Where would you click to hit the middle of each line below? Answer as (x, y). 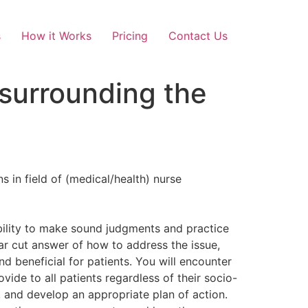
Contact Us (198, 36)
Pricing (130, 36)
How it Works (56, 36)
